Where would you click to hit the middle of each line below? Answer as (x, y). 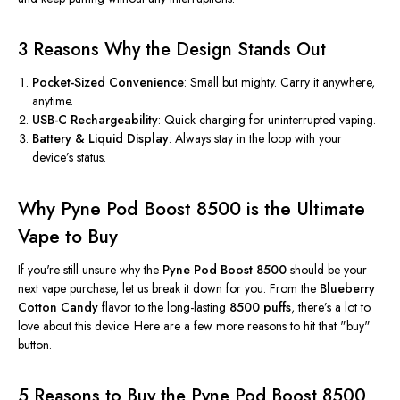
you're (44, 269)
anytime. (53, 100)
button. (35, 344)
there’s (315, 307)
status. (90, 157)
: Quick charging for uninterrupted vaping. (267, 119)
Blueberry (347, 288)
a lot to (351, 307)
